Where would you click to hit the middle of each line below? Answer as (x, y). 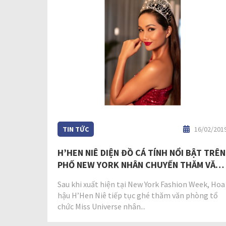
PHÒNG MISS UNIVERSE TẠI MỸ (118, 177)
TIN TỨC (76, 129)
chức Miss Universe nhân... (101, 207)
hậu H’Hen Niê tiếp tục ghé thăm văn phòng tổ (138, 195)
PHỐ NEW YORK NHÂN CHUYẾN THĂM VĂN (139, 165)
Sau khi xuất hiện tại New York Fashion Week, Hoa (141, 184)
